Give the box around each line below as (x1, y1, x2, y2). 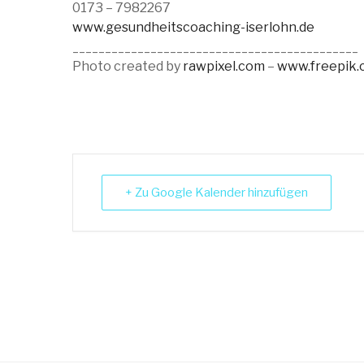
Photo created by (72, 58, 183, 75)
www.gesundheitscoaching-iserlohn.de (72, 19, 314, 36)
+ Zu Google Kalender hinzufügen (125, 185, 308, 201)
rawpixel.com (183, 58, 265, 75)
